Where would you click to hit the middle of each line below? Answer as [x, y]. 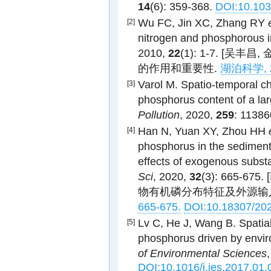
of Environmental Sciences [202, 253]
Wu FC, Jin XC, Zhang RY [203, 23]
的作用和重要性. [179, 68]
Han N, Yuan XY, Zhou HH [203, 131]
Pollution [159, 115]
